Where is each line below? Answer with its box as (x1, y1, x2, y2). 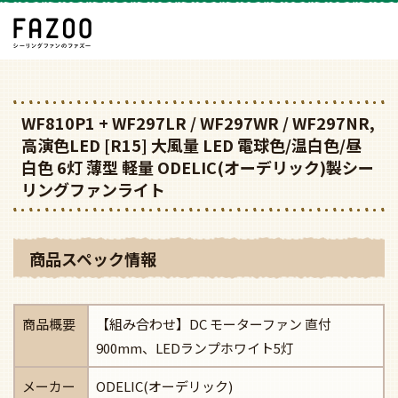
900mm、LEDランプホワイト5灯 (95, 338, 294, 358)
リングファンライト (21, 177, 165, 201)
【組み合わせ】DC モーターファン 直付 (95, 314, 331, 334)
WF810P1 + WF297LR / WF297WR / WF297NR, (21, 110, 375, 134)
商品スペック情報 (29, 246, 156, 270)
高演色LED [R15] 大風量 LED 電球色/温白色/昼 (21, 132, 362, 156)
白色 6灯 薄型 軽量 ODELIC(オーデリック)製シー (21, 155, 374, 179)
